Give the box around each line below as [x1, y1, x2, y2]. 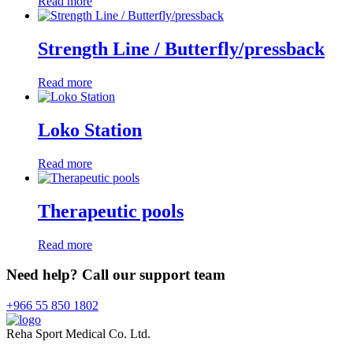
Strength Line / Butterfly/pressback [38, 39, 325, 60]
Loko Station [38, 120, 142, 140]
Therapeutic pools [38, 200, 184, 221]
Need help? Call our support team [6, 266, 225, 284]
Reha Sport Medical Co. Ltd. [6, 327, 150, 341]
